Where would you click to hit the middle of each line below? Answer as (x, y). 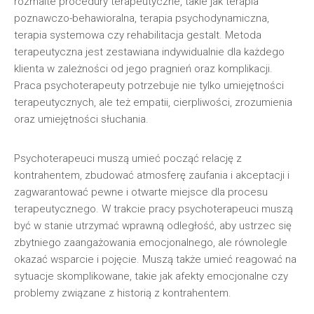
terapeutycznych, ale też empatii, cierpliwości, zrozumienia (153, 102)
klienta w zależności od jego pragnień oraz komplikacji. (143, 69)
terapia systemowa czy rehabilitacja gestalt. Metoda (138, 35)
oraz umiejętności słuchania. (81, 119)
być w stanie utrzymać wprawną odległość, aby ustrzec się (153, 226)
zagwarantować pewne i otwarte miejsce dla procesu (141, 192)
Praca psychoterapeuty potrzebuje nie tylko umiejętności (149, 86)
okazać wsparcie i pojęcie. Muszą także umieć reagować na (155, 259)
